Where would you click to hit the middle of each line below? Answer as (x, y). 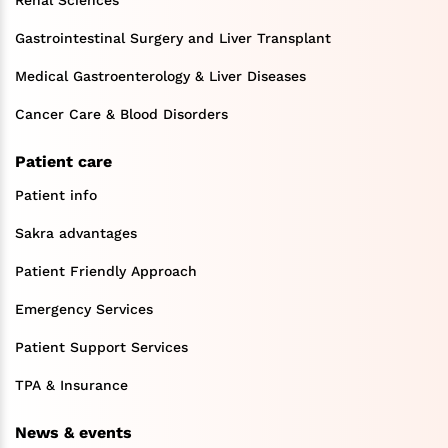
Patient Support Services (101, 346)
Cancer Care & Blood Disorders (121, 113)
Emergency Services (84, 308)
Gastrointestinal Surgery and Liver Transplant (173, 37)
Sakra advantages (76, 232)
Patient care (63, 161)
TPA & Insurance (71, 384)
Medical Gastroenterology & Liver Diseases (160, 75)
